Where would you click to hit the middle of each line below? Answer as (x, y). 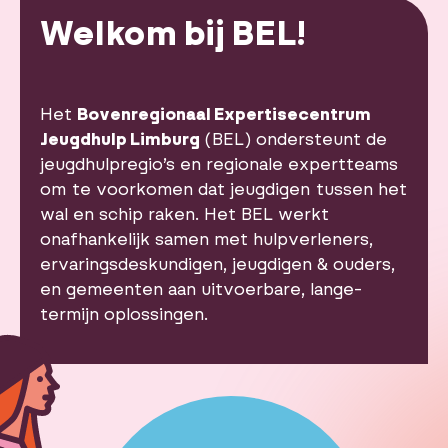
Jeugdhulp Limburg (120, 139)
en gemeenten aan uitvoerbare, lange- (201, 289)
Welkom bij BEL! (173, 33)
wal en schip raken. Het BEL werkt (184, 214)
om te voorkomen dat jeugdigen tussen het (223, 189)
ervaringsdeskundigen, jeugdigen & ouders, (217, 264)
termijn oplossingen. (124, 314)
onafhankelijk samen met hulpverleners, (206, 239)
